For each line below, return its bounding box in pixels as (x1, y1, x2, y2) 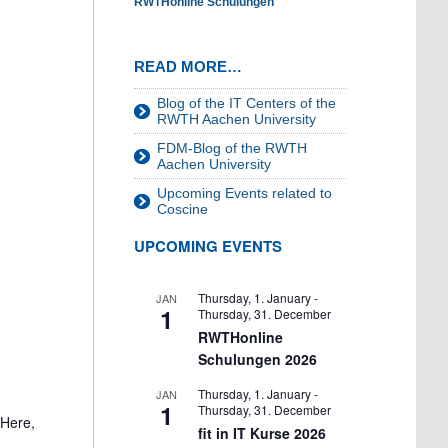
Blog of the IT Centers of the (157, 95, 336, 111)
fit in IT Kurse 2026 (198, 423, 326, 444)
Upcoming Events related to (157, 185, 332, 201)
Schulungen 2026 (198, 349, 317, 370)
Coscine (157, 201, 208, 217)
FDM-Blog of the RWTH (157, 140, 307, 156)
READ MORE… (134, 58, 242, 75)
